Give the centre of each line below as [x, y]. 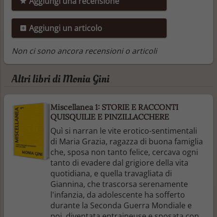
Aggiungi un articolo [65, 28]
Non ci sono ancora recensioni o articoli [84, 51]
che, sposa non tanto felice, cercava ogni [124, 152]
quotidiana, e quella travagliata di [111, 173]
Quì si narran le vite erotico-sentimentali [124, 131]
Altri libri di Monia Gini [61, 79]
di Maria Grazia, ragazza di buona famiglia [127, 141]
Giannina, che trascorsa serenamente [119, 184]
